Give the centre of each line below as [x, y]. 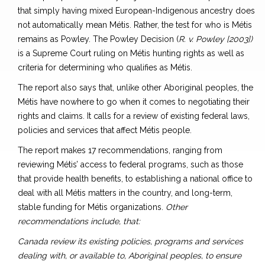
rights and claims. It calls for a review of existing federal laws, [134, 116]
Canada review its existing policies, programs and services [130, 242]
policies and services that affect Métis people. [105, 130]
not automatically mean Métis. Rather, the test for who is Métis [135, 25]
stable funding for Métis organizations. [92, 207]
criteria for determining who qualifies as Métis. [105, 68]
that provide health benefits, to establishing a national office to [135, 179]
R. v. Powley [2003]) [216, 39]
